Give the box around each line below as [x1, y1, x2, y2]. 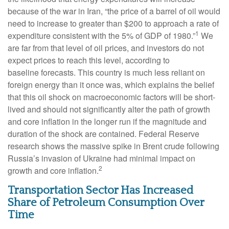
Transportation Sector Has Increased [8, 184, 193, 197]
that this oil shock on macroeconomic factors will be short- [8, 91, 215, 103]
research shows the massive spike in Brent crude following [8, 140, 219, 152]
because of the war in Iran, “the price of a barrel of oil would [8, 5, 220, 17]
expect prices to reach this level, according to [8, 54, 170, 66]
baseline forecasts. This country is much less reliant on [8, 66, 205, 79]
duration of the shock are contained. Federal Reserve [8, 128, 199, 140]
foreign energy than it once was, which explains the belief [8, 79, 214, 91]
